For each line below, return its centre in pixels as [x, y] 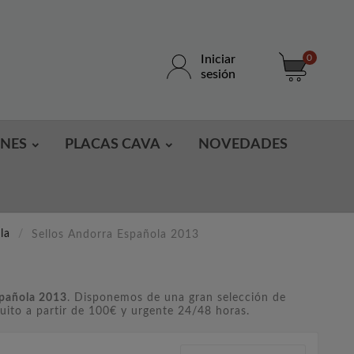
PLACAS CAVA [113, 145]
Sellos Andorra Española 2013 [115, 234]
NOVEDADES [243, 145]
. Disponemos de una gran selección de [177, 298]
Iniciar [218, 59]
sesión [218, 74]
